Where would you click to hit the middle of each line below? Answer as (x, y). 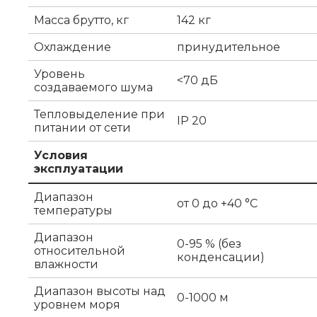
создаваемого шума (93, 87)
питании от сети (82, 127)
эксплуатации (79, 168)
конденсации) (221, 257)
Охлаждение (73, 47)
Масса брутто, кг (81, 20)
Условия (61, 155)
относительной (80, 250)
